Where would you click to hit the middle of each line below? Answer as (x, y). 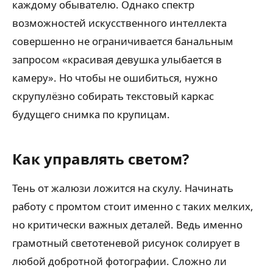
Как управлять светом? (101, 159)
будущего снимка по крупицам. (91, 114)
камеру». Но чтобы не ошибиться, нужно (115, 78)
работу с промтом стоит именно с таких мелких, (133, 206)
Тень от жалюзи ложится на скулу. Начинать (123, 188)
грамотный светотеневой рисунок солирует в (126, 243)
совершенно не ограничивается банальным (123, 41)
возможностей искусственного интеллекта (119, 23)
